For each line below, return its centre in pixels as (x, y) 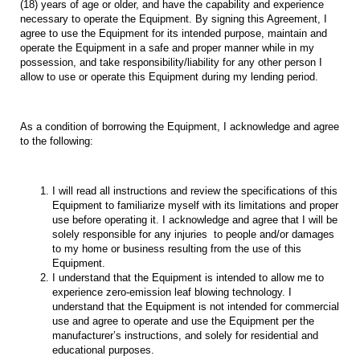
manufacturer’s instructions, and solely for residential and (185, 336)
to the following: (57, 141)
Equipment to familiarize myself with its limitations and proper (195, 206)
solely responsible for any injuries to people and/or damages (193, 235)
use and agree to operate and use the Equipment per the (183, 321)
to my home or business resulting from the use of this (177, 249)
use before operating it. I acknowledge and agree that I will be (195, 220)
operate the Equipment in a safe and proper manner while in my (167, 48)
